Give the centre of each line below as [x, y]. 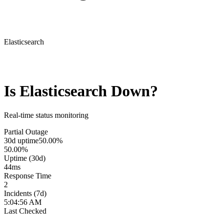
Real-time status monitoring [46, 115]
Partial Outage [26, 131]
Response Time [28, 175]
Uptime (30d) [25, 158]
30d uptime [21, 140]
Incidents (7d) [25, 193]
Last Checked [25, 211]
